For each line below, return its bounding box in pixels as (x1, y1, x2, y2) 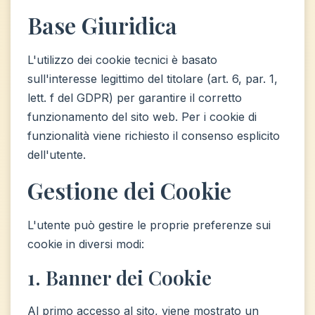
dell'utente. (27, 148, 86, 162)
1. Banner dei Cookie (27, 264, 212, 290)
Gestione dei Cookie (27, 175, 231, 205)
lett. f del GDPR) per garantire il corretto (27, 91, 242, 105)
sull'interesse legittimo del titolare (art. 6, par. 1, (27, 72, 278, 86)
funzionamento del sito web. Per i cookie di (27, 110, 257, 124)
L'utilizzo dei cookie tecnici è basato (27, 53, 217, 67)
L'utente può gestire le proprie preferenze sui (27, 218, 271, 232)
